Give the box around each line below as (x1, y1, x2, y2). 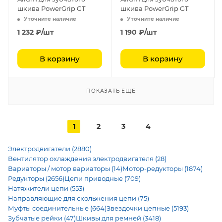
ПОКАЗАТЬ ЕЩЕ (86, 88, 136, 94)
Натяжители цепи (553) (8, 184, 84, 192)
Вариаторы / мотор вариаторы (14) (8, 165, 122, 172)
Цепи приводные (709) (64, 174, 141, 182)
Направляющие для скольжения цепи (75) (8, 194, 149, 202)
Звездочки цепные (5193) (107, 204, 189, 212)
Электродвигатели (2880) (8, 145, 92, 153)
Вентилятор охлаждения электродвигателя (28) (8, 155, 166, 163)
